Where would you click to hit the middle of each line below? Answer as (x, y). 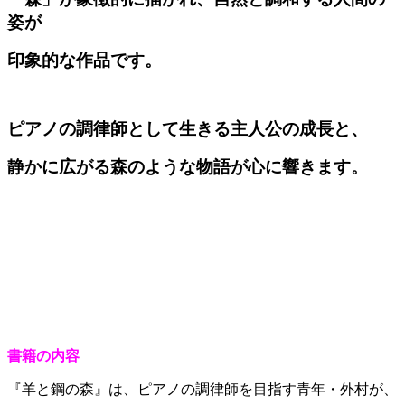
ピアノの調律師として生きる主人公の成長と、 (188, 129)
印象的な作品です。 (85, 61)
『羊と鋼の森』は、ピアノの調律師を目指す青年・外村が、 (202, 390)
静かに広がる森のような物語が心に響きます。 (188, 167)
